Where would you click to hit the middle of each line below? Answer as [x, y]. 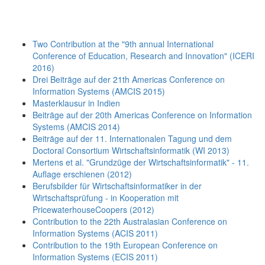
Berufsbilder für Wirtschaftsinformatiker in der [117, 185]
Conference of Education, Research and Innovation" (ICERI [143, 55]
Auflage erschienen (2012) [82, 174]
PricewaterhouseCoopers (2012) [93, 209]
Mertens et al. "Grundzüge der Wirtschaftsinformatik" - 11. [141, 162]
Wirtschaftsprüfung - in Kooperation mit [106, 197]
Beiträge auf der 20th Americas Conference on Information [142, 114]
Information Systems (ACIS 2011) [95, 233]
